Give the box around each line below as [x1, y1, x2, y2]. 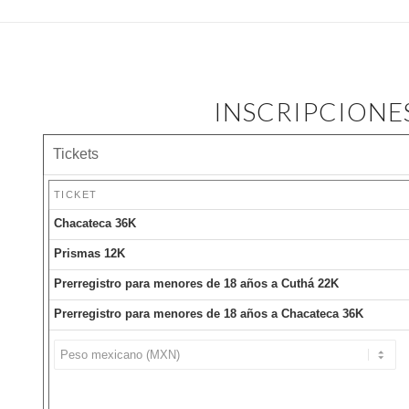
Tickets [52, 146, 99, 162]
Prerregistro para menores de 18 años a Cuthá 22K [53, 277, 339, 290]
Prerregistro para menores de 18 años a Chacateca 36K [53, 307, 363, 320]
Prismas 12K [53, 246, 125, 260]
